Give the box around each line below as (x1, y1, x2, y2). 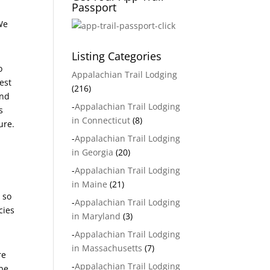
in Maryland (72, 210, 121, 222)
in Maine (72, 178, 108, 190)
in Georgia (72, 146, 114, 158)
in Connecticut (72, 115, 131, 126)
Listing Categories (72, 49, 162, 63)
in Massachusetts (72, 242, 143, 254)
